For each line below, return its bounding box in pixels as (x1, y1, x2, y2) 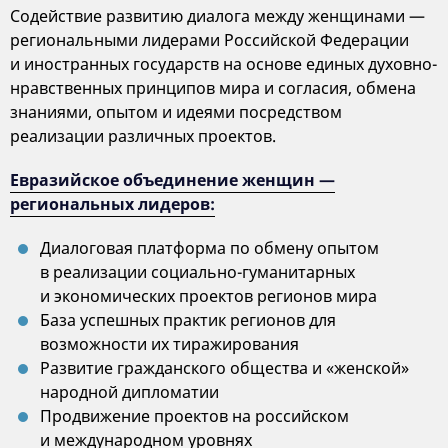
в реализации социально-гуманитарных (40, 261, 355, 283)
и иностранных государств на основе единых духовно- (10, 53, 437, 75)
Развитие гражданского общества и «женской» (40, 357, 409, 379)
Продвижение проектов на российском (40, 405, 349, 427)
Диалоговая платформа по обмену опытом (40, 237, 379, 259)
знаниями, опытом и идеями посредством (10, 101, 342, 123)
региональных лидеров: (10, 193, 215, 215)
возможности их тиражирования (40, 333, 299, 355)
